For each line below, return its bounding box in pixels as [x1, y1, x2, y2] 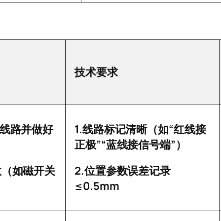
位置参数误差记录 [84, 165, 171, 178]
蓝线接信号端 [106, 139, 171, 151]
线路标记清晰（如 [82, 123, 169, 136]
